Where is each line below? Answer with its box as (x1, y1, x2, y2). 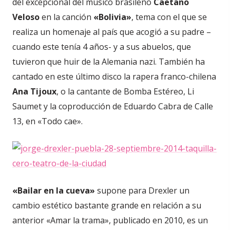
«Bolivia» (93, 11, 131, 23)
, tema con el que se (131, 11, 207, 23)
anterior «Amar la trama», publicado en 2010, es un (12, 215, 208, 226)
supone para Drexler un (95, 185, 189, 196)
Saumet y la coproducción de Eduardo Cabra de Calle (12, 101, 213, 112)
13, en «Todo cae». (12, 116, 83, 127)
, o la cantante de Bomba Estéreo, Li (56, 86, 194, 97)
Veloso (12, 11, 40, 23)
